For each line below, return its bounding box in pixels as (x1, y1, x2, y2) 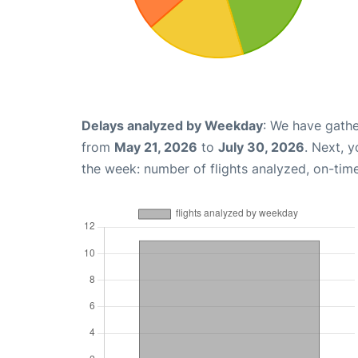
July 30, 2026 (218, 139, 304, 156)
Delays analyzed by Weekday (82, 117, 263, 134)
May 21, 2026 (114, 139, 197, 156)
